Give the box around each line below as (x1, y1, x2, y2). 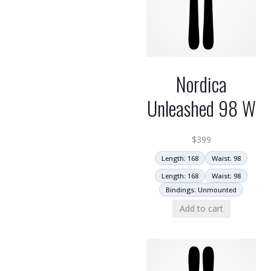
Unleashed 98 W (146, 93, 256, 122)
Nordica (175, 69, 227, 98)
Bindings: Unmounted (166, 184, 237, 194)
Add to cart (179, 202, 223, 214)
